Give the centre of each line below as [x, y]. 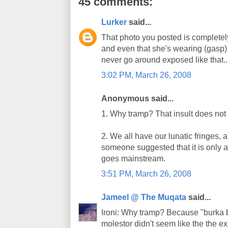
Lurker [114, 22]
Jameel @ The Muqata [144, 197]
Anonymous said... [137, 98]
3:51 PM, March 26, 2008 [146, 174]
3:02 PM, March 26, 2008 [146, 75]
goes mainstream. [133, 159]
